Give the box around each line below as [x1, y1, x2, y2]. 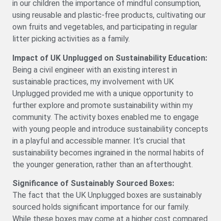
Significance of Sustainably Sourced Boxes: [12, 178, 174, 188]
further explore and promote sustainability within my [12, 100, 193, 110]
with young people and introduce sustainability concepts [12, 124, 208, 134]
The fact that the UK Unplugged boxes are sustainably [12, 190, 202, 200]
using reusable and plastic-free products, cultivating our [12, 10, 206, 20]
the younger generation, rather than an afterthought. [12, 159, 193, 169]
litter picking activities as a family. [12, 34, 130, 44]
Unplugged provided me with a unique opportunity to [12, 88, 193, 98]
